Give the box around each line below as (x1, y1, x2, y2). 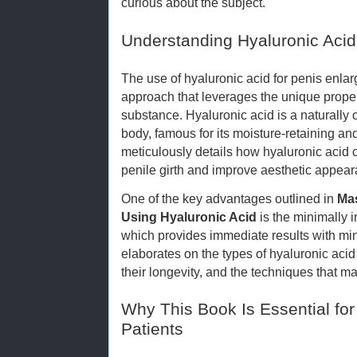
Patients (121, 320, 183, 339)
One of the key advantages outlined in (121, 190, 337, 206)
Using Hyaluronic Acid (121, 209, 257, 224)
